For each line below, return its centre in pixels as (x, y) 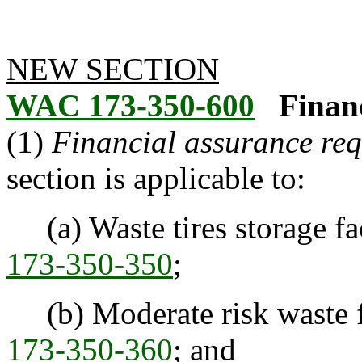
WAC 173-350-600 (130, 105)
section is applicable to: (156, 178)
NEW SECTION (113, 69)
